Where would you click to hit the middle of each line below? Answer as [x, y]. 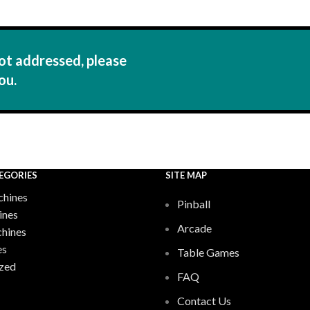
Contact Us [204, 301]
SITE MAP [186, 175]
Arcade [194, 228]
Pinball [194, 204]
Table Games [208, 253]
